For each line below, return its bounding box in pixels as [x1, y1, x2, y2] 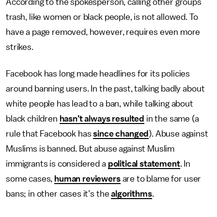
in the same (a [144, 114, 199, 123]
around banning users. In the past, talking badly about [6, 84, 205, 93]
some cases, [6, 174, 55, 183]
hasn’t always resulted [59, 114, 145, 123]
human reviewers [54, 174, 121, 183]
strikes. [6, 43, 33, 51]
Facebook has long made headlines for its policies [6, 69, 190, 78]
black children [6, 114, 60, 123]
